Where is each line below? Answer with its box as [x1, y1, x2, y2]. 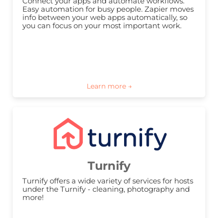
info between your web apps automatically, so [22, 13, 187, 22]
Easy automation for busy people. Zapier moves [22, 4, 194, 14]
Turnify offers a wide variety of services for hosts [22, 176, 193, 186]
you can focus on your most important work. [22, 21, 182, 31]
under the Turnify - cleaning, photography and [22, 184, 190, 194]
